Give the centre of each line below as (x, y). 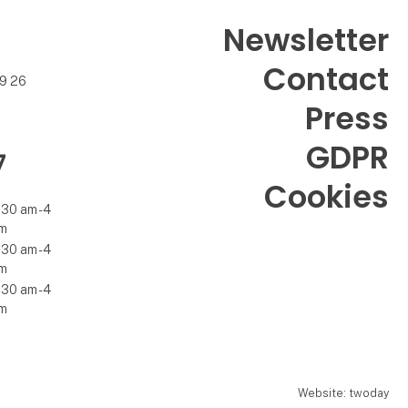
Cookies (327, 197)
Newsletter (306, 40)
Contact (326, 79)
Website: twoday (343, 393)
